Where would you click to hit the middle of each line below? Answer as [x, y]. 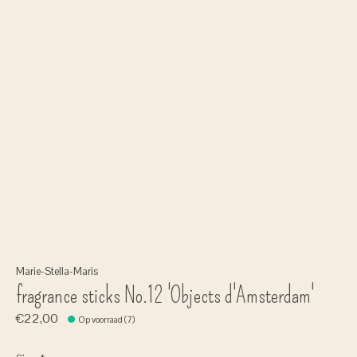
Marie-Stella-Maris [57, 271]
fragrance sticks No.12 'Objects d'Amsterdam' [165, 295]
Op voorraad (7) [107, 320]
